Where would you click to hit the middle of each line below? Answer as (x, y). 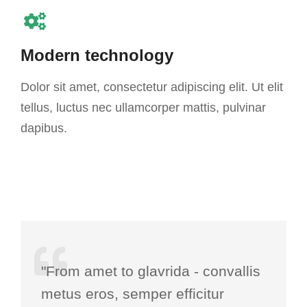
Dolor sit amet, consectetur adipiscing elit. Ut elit (152, 87)
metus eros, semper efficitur (133, 293)
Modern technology (97, 55)
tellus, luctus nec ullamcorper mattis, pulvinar (143, 107)
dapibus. (44, 128)
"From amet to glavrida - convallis (151, 271)
